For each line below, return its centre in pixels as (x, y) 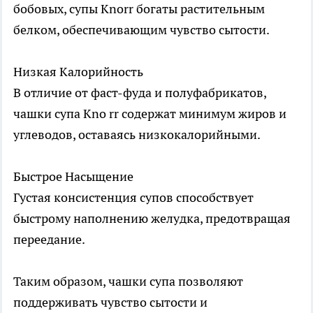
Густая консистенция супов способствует (133, 197)
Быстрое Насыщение (73, 176)
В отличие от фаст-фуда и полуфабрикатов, (140, 92)
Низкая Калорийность (78, 71)
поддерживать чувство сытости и (110, 302)
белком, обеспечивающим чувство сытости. (141, 29)
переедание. (49, 239)
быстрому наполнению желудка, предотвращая (152, 218)
